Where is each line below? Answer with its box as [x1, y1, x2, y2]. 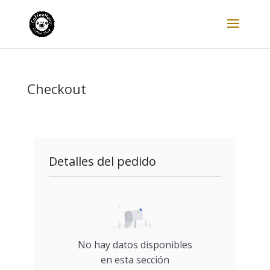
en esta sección [100, 253, 169, 266]
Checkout [27, 80, 86, 98]
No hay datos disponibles [77, 237, 192, 251]
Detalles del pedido [48, 153, 156, 169]
